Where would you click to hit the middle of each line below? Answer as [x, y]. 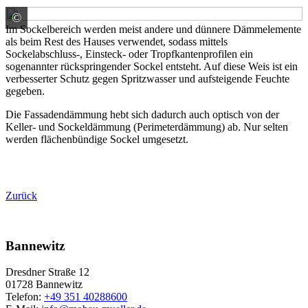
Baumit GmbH [79, 18]
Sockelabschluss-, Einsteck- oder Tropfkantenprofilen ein [129, 54]
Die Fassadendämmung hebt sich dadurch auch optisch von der [142, 114]
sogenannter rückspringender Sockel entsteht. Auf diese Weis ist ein [152, 66]
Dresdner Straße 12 [47, 272]
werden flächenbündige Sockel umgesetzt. [97, 139]
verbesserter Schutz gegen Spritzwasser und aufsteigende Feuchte [147, 78]
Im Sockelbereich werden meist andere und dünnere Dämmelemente [153, 29]
